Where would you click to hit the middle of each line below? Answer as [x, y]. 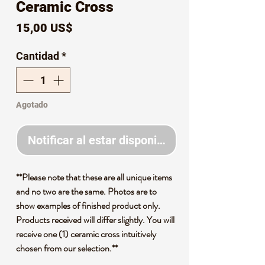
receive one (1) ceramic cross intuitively [86, 234]
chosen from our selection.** [67, 248]
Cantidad [38, 56]
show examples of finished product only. [88, 206]
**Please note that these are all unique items [94, 177]
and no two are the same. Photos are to [86, 191]
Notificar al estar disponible [100, 140]
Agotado [32, 105]
